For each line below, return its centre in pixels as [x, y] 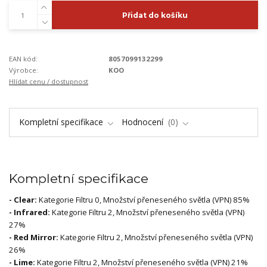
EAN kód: [23, 58]
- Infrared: [30, 212]
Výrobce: [24, 70]
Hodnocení [144, 122]
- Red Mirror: [35, 237]
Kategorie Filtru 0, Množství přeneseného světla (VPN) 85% [144, 199]
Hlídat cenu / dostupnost [49, 81]
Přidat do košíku [155, 15]
